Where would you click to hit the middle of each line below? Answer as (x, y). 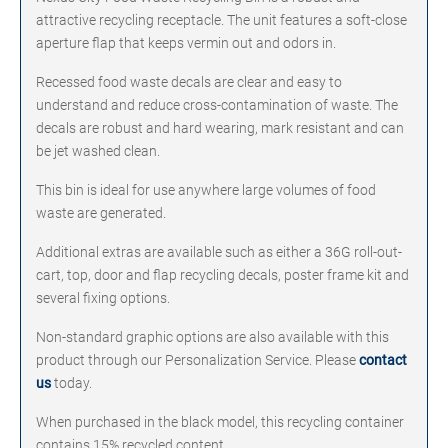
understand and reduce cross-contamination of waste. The (217, 105)
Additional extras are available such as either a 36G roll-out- (219, 252)
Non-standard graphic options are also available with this (212, 337)
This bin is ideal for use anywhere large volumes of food (206, 190)
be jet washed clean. (98, 151)
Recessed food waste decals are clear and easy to (189, 82)
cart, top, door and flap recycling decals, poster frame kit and (222, 275)
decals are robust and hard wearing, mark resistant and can (220, 128)
